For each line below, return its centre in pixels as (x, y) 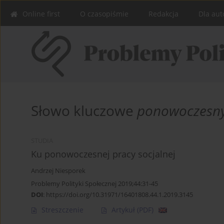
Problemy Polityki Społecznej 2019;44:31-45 (94, 184)
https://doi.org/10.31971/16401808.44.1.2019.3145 (119, 195)
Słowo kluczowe (84, 111)
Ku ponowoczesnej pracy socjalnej (103, 154)
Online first (41, 14)
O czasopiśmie (104, 14)
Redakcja (163, 14)
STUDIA (42, 141)
